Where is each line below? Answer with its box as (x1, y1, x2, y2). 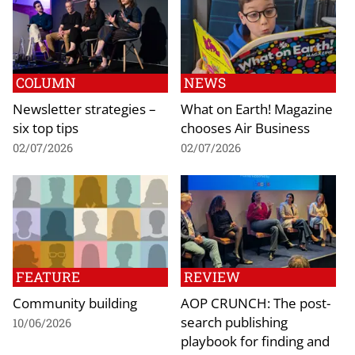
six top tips (13, 117, 78, 137)
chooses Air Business (181, 117, 310, 137)
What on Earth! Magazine (181, 98, 333, 118)
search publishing (181, 312, 288, 332)
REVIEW (184, 268, 240, 287)
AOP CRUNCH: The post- (181, 293, 330, 313)
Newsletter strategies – (13, 98, 156, 118)
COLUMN (16, 73, 76, 92)
